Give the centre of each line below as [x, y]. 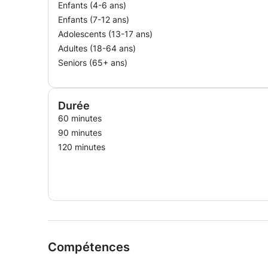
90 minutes [80, 133]
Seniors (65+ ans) [93, 63]
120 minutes [82, 147]
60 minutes [80, 118]
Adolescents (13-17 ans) [105, 34]
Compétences [89, 247]
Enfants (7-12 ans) [94, 19]
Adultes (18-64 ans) [97, 48]
